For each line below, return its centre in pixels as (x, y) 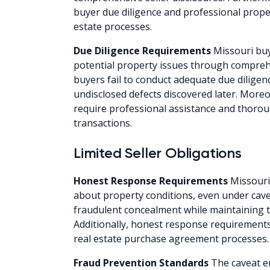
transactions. (103, 123)
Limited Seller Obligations (158, 152)
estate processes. (113, 26)
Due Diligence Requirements (142, 50)
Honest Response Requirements (151, 181)
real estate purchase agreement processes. (171, 238)
